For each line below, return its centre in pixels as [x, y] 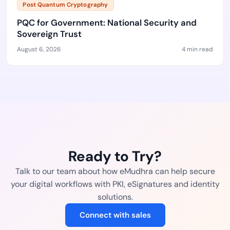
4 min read [197, 49]
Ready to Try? [115, 156]
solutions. [115, 197]
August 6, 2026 [39, 49]
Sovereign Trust [49, 34]
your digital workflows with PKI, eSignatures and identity [115, 184]
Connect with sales [115, 215]
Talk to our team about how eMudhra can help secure [115, 171]
